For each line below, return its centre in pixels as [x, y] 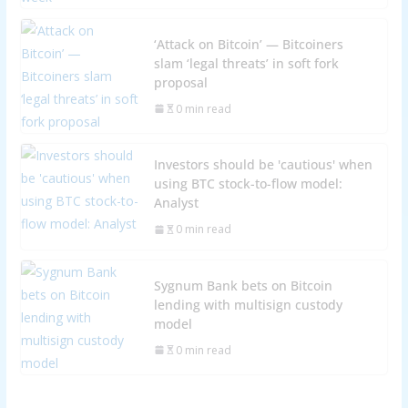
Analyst [176, 203]
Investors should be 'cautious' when [263, 165]
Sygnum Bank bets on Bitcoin [243, 285]
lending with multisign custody [248, 304]
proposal [180, 82]
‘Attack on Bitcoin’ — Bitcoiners [248, 44]
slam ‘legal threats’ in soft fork [246, 63]
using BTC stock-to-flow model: [248, 184]
